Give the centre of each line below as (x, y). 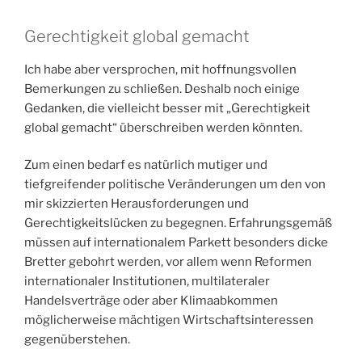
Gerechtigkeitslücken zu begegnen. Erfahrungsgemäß (178, 223)
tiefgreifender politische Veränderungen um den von (175, 185)
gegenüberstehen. (77, 340)
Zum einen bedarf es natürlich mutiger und (146, 165)
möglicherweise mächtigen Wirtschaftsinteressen (169, 320)
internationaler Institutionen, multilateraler (147, 282)
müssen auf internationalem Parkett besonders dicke (176, 243)
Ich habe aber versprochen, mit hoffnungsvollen (160, 69)
